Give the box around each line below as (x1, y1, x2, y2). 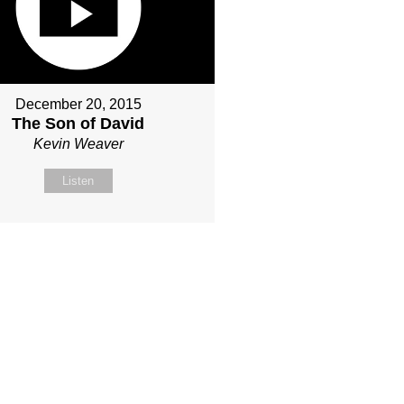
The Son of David (12, 115, 145, 133)
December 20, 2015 (14, 96, 142, 113)
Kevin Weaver (32, 136, 124, 152)
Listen (62, 174, 95, 188)
